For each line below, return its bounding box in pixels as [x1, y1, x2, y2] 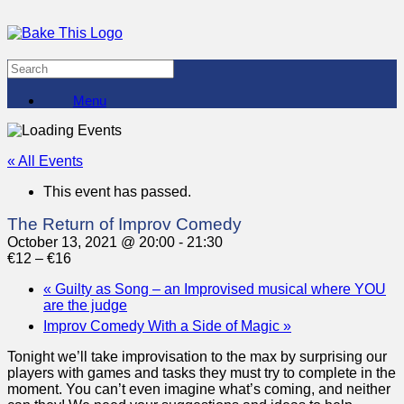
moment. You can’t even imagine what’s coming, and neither [7, 381, 390, 397]
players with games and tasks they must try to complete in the [7, 365, 396, 381]
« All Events [7, 153, 83, 169]
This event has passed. [43, 184, 191, 199]
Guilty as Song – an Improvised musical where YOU [51, 281, 386, 297]
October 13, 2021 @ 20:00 [7, 234, 175, 250]
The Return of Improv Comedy [7, 215, 242, 234]
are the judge [43, 298, 127, 313]
